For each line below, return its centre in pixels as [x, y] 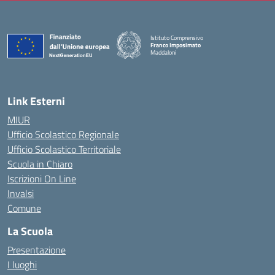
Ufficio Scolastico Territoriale [64, 149]
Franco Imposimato [176, 45]
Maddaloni [163, 52]
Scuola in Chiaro [40, 164]
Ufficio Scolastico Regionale [63, 134]
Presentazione [37, 250]
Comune [24, 208]
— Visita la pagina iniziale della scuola [197, 59]
